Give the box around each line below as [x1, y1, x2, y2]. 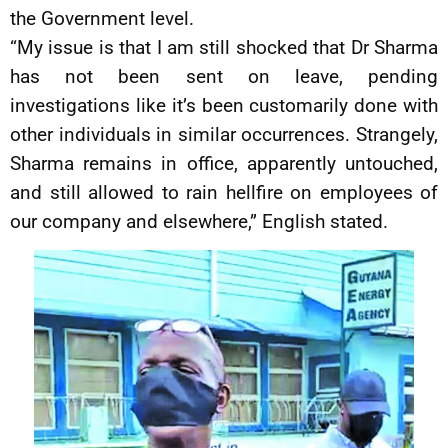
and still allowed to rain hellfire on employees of [10, 181, 438, 204]
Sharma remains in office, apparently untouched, [10, 152, 438, 175]
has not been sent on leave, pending [10, 65, 438, 88]
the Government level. [10, 7, 194, 30]
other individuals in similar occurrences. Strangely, [10, 123, 438, 146]
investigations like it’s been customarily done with [10, 94, 438, 117]
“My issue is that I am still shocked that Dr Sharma [10, 36, 438, 59]
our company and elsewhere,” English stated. [10, 210, 388, 233]
